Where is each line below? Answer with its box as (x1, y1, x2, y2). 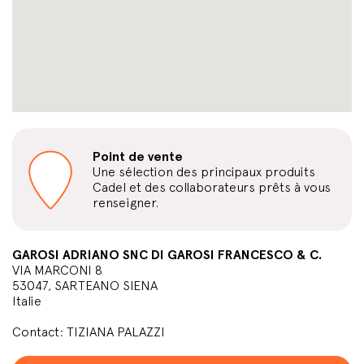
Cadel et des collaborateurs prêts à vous (93, 180, 331, 195)
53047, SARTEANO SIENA (12, 278, 158, 293)
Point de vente (93, 149, 183, 164)
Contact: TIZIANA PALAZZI (12, 324, 165, 340)
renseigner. (93, 195, 158, 210)
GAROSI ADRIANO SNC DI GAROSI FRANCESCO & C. (12, 247, 322, 262)
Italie (12, 293, 41, 309)
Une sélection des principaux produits (93, 164, 315, 180)
